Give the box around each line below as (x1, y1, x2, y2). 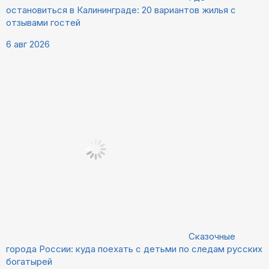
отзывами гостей (6, 16, 80, 28)
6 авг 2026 (6, 38, 50, 50)
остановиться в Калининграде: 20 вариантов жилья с (6, 4, 236, 16)
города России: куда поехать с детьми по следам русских (6, 243, 262, 255)
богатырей (6, 255, 52, 267)
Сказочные (189, 230, 235, 242)
